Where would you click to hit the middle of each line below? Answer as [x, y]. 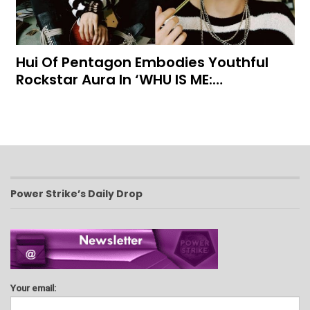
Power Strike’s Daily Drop [76, 194]
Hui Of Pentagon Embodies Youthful [142, 63]
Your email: [33, 289]
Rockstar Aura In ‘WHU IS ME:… [119, 80]
